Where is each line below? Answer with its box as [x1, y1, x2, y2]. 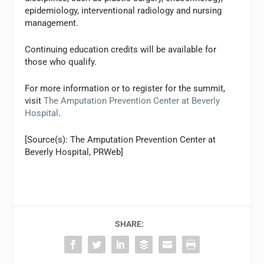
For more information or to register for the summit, [25, 83, 226, 94]
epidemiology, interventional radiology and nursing [25, 5, 222, 16]
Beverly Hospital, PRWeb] [25, 147, 124, 158]
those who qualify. [25, 57, 97, 68]
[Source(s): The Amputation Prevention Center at [25, 134, 216, 146]
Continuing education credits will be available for [25, 44, 217, 55]
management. [25, 18, 79, 29]
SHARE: [114, 219, 144, 229]
